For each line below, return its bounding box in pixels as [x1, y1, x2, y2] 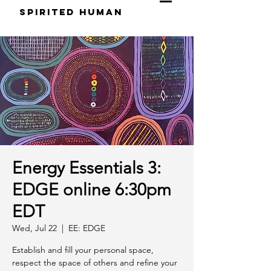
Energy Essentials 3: [12, 158, 161, 178]
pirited [27, 6, 79, 18]
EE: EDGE [68, 223, 105, 233]
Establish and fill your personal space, [12, 244, 154, 255]
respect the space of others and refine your [12, 257, 177, 268]
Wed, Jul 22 [12, 223, 57, 233]
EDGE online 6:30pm [12, 180, 171, 200]
